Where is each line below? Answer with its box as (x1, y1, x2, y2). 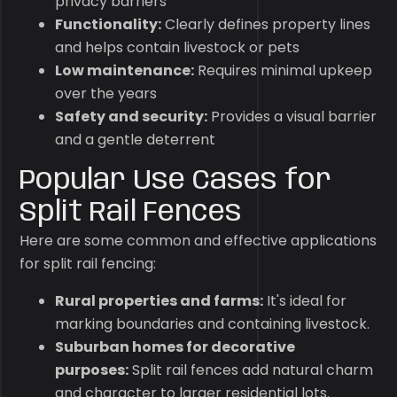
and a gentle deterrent (55, 129, 216, 150)
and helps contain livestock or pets (55, 37, 300, 58)
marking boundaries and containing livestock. (55, 314, 370, 334)
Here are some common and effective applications (19, 230, 378, 251)
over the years (55, 83, 158, 104)
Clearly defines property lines (161, 14, 371, 35)
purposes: (55, 360, 129, 380)
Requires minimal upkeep (194, 60, 373, 81)
